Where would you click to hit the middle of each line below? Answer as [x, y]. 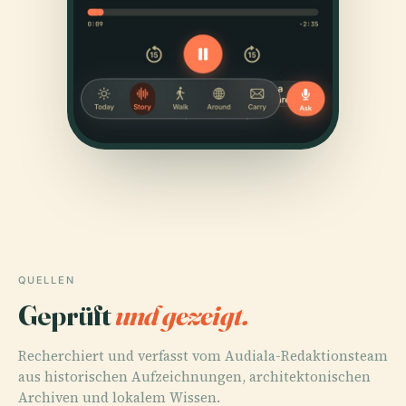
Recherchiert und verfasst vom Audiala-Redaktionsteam [203, 355]
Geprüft [67, 314]
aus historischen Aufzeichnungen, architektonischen [194, 376]
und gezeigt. [182, 314]
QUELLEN [47, 280]
